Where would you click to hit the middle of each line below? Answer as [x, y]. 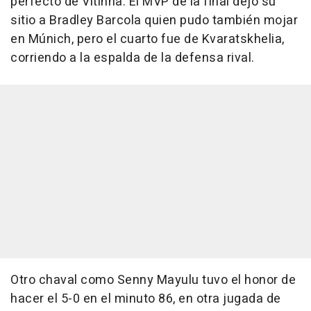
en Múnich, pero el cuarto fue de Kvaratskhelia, [148, 40]
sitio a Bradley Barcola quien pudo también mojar [154, 21]
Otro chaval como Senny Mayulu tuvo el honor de [153, 280]
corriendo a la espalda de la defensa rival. [133, 58]
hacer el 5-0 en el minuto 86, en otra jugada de [146, 299]
